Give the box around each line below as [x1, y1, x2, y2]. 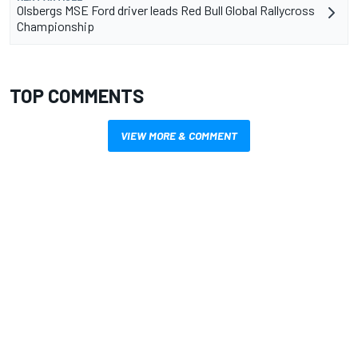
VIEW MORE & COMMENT [121, 129, 237, 143]
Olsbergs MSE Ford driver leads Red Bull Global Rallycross [17, 2, 315, 18]
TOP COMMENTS [10, 84, 144, 108]
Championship [17, 18, 94, 34]
